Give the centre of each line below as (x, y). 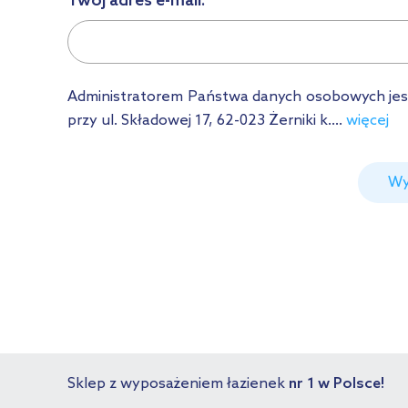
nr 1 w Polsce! (337, 383)
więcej (367, 120)
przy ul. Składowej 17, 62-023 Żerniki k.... (207, 120)
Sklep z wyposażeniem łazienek (178, 383)
